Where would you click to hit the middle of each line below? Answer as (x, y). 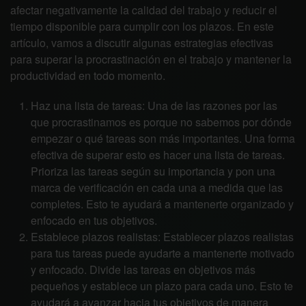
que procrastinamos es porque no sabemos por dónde (161, 122)
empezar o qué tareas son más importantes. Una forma (163, 138)
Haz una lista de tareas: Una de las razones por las (154, 106)
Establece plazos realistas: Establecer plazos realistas (162, 237)
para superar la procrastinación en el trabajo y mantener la (151, 59)
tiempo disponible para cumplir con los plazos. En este (142, 26)
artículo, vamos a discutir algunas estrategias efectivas (142, 43)
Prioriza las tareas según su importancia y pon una (153, 171)
